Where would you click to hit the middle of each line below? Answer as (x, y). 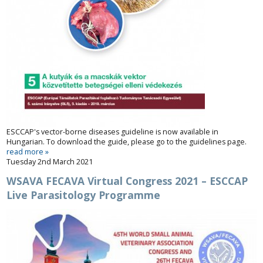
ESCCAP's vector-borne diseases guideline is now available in (113, 131)
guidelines (208, 141)
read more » (28, 151)
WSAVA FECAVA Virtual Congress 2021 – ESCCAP (127, 181)
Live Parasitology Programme (84, 195)
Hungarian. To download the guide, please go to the (98, 141)
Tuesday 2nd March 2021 (50, 161)
